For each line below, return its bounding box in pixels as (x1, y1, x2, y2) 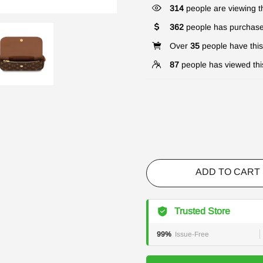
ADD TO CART (195, 167, 261, 177)
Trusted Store (174, 206, 230, 216)
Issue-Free (175, 230, 209, 238)
